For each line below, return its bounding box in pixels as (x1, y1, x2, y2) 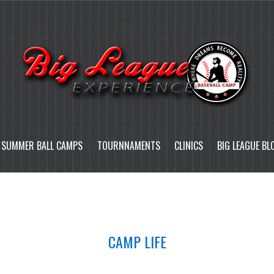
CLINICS (174, 138, 203, 153)
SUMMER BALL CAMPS (1, 138, 83, 153)
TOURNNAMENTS (97, 138, 160, 153)
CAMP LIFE (108, 230, 166, 253)
